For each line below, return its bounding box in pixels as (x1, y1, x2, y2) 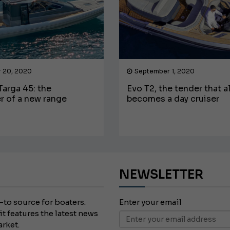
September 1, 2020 (134, 67, 195, 75)
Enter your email (119, 197, 182, 207)
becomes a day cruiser (126, 93, 219, 104)
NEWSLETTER (119, 166, 203, 182)
